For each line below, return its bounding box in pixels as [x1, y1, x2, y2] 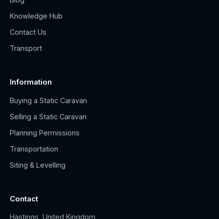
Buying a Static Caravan [10, 96, 87, 105]
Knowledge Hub [10, 12, 63, 20]
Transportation [10, 145, 58, 153]
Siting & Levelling [10, 161, 66, 169]
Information [10, 77, 52, 87]
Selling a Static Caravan [10, 112, 87, 121]
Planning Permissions [10, 129, 80, 137]
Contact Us [10, 28, 46, 36]
